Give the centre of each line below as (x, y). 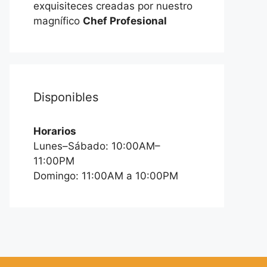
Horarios (55, 131)
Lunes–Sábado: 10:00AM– (97, 146)
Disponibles (66, 97)
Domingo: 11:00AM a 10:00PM (106, 176)
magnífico (58, 21)
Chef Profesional (125, 21)
